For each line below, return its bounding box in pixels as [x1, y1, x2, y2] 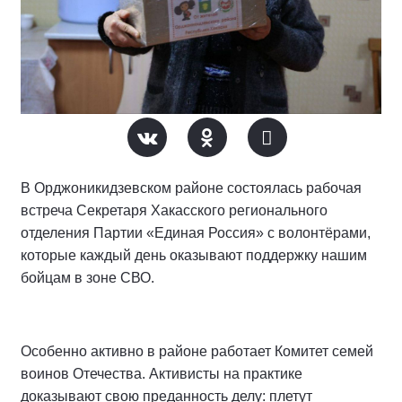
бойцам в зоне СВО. [21, 270, 154, 285]
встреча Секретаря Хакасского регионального [21, 203, 328, 218]
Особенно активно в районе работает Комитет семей [21, 344, 373, 359]
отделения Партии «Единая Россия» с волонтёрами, [21, 225, 371, 240]
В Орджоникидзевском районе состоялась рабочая [21, 180, 362, 196]
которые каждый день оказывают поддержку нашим [21, 248, 367, 263]
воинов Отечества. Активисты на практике [21, 366, 302, 381]
